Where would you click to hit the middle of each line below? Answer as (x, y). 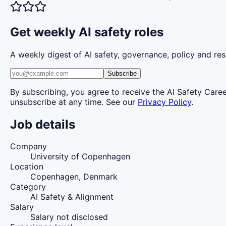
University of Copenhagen (80, 157)
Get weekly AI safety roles (87, 32)
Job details (43, 124)
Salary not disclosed (69, 217)
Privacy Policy (164, 102)
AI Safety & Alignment (72, 197)
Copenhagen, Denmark (74, 177)
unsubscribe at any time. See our (73, 102)
